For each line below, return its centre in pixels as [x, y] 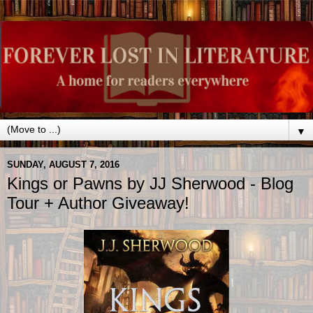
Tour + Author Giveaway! [98, 203]
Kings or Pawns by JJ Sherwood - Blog [150, 184]
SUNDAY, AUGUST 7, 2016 [63, 164]
